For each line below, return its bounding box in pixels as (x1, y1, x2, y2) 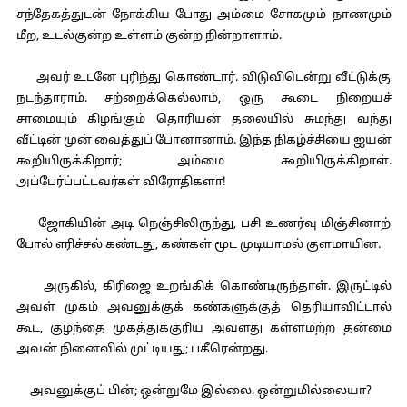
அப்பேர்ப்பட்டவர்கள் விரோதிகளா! (15, 175, 226, 190)
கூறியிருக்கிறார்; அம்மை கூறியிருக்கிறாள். (15, 154, 392, 169)
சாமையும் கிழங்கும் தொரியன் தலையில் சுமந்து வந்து (15, 113, 392, 127)
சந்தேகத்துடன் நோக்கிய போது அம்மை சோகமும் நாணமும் (15, 8, 392, 23)
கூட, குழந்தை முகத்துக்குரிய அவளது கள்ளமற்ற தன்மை (15, 322, 392, 336)
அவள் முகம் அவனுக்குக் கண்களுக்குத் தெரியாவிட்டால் (15, 301, 392, 315)
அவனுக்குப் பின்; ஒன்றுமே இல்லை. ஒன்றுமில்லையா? (15, 384, 372, 399)
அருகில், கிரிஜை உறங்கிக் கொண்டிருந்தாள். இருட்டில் (15, 280, 392, 294)
